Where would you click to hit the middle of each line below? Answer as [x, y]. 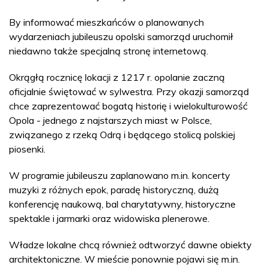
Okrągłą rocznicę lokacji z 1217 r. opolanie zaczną [117, 77]
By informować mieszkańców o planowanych [106, 22]
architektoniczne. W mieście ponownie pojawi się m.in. [124, 259]
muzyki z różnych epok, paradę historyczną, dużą [114, 190]
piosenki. [27, 149]
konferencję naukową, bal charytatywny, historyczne [122, 204]
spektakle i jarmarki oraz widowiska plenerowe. [109, 218]
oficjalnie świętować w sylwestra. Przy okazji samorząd [129, 92]
